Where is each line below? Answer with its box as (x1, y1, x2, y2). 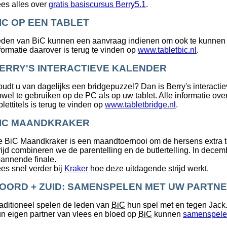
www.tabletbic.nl (138, 46, 197, 55)
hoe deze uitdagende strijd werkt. (88, 164, 209, 173)
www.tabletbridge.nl (105, 100, 176, 109)
